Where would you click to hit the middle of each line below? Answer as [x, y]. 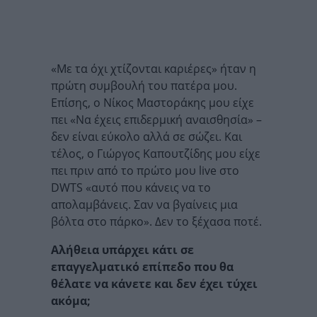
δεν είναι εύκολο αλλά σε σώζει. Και [146, 137]
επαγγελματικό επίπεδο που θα [142, 267]
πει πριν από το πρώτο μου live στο [145, 171]
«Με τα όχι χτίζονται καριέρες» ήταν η [154, 69]
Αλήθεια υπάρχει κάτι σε [122, 250]
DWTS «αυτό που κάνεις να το [131, 188]
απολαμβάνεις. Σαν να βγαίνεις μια [144, 204]
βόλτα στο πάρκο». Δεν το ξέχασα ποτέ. [156, 221]
